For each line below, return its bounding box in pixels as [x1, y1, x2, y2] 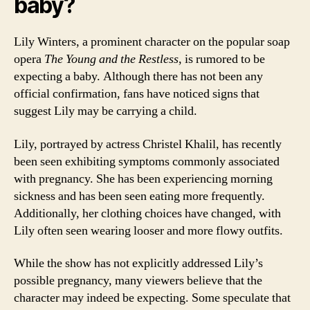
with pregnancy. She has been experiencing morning [14, 170, 273, 187]
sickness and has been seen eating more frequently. [14, 188, 265, 204]
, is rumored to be [179, 51, 265, 67]
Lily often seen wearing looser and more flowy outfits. [14, 222, 283, 239]
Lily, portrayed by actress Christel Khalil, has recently [14, 136, 282, 152]
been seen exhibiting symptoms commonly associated [14, 153, 280, 170]
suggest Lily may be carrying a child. [14, 103, 197, 119]
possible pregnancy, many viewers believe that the [14, 273, 262, 289]
